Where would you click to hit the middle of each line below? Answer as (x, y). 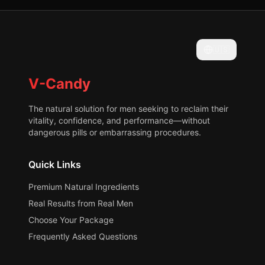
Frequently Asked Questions (83, 236)
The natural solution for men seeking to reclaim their (128, 109)
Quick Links (55, 164)
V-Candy (59, 84)
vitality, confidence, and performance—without (119, 120)
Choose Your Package (71, 220)
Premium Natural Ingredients (84, 187)
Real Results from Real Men (81, 203)
